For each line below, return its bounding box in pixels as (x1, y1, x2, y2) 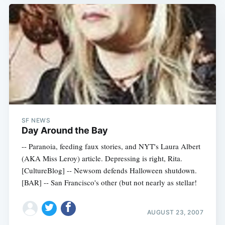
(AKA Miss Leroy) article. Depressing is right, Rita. (21, 153, 182, 164)
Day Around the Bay (21, 125, 108, 136)
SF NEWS (21, 117, 51, 125)
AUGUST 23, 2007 (147, 208, 204, 216)
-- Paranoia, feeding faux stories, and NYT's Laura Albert (21, 141, 200, 152)
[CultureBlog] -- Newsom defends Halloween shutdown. (21, 165, 197, 176)
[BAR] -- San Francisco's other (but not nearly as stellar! (21, 177, 197, 188)
